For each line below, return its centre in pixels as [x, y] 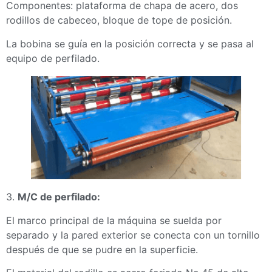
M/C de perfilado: [59, 197]
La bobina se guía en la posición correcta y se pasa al [130, 43]
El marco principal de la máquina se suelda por [114, 220]
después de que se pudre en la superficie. [102, 249]
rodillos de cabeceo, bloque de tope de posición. [119, 20]
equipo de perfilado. [53, 58]
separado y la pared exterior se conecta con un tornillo [133, 235]
